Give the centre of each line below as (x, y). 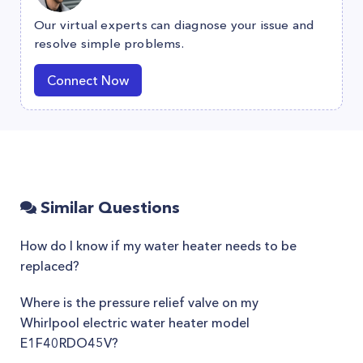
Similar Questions (108, 207)
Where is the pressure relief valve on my (139, 302)
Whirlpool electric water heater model (135, 322)
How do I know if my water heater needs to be (158, 246)
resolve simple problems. (109, 43)
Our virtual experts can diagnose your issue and (174, 25)
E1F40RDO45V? (69, 343)
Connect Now (88, 80)
